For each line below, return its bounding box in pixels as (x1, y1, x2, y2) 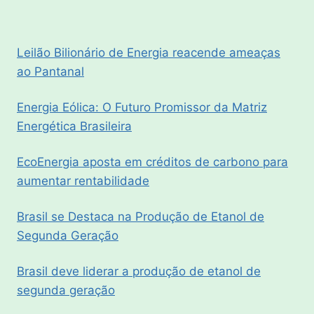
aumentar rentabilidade (17, 173, 149, 188)
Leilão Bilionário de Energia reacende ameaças (17, 45, 280, 60)
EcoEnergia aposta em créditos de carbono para (17, 154, 288, 169)
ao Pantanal (17, 64, 84, 78)
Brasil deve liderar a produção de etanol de (17, 264, 261, 278)
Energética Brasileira (17, 118, 132, 133)
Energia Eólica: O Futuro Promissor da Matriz (17, 100, 267, 114)
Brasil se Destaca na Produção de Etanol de (17, 209, 264, 224)
